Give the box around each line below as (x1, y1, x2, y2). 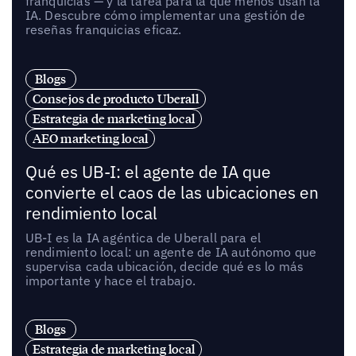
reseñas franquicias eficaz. (25, 21, 182, 37)
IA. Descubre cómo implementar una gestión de (25, 6, 305, 23)
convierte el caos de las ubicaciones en (25, 181, 319, 203)
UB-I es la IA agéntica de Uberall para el (25, 229, 261, 246)
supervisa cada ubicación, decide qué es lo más (25, 257, 304, 274)
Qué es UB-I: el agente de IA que (25, 161, 271, 183)
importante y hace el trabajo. (25, 272, 195, 288)
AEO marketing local (32, 130, 149, 146)
